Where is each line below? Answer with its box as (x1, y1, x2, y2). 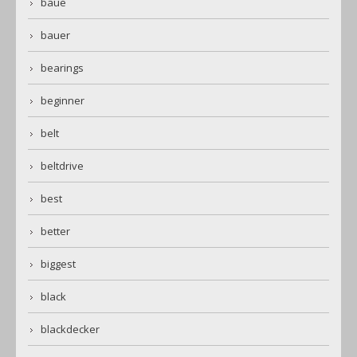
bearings (41, 61, 84, 76)
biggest (41, 257, 76, 272)
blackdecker (41, 322, 100, 337)
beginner (41, 93, 84, 108)
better (41, 224, 70, 239)
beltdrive (41, 159, 84, 174)
